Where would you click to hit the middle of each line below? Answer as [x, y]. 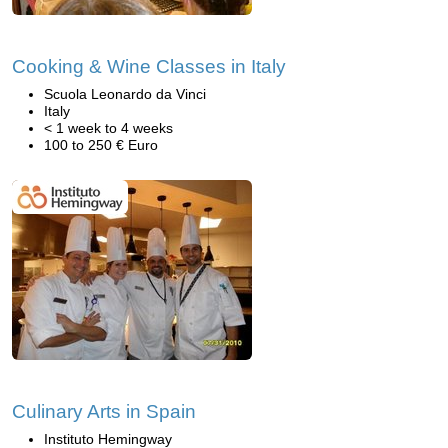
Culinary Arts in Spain [104, 411]
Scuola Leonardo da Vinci [125, 94]
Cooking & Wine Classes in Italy [149, 66]
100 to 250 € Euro [101, 145]
